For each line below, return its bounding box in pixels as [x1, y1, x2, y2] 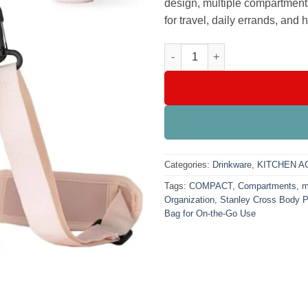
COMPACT [189, 180, 232, 191]
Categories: [164, 159, 212, 170]
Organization [164, 194, 214, 205]
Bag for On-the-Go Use [164, 208, 256, 219]
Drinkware [212, 159, 252, 170]
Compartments [238, 180, 296, 191]
